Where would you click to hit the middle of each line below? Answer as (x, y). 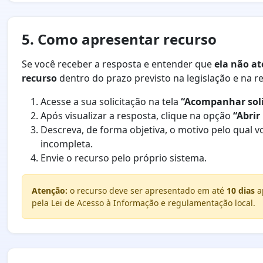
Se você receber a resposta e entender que (118, 64)
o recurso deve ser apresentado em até (147, 191)
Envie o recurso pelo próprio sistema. (124, 158)
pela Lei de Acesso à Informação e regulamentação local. (144, 203)
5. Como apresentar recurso (119, 39)
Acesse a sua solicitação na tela (111, 102)
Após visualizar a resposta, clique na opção (137, 116)
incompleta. (67, 144)
